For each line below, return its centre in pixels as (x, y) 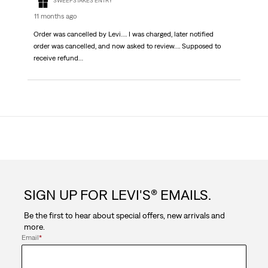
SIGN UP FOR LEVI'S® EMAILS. (117, 195)
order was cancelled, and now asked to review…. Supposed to (127, 46)
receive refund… (58, 58)
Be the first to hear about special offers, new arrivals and (124, 216)
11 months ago (55, 16)
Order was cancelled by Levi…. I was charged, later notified (123, 34)
